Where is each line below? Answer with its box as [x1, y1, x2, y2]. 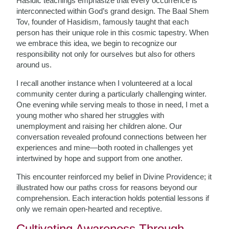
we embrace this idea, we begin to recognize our [16, 39, 177, 48]
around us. [16, 60, 52, 69]
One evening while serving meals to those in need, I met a [16, 100, 209, 109]
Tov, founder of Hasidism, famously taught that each [16, 17, 189, 26]
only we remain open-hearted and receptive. [16, 204, 163, 213]
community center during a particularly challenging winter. [16, 89, 207, 98]
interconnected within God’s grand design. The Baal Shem [16, 7, 210, 15]
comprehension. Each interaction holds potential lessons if [16, 194, 210, 202]
